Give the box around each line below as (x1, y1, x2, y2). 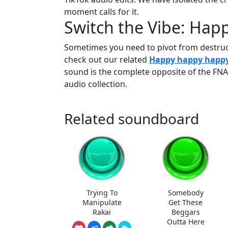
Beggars (171, 207, 200, 217)
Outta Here (166, 216, 205, 226)
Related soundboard (64, 109, 199, 129)
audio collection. (64, 78, 127, 90)
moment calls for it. (64, 6, 139, 18)
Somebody (167, 187, 204, 197)
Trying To (86, 187, 118, 197)
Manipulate (82, 197, 122, 207)
